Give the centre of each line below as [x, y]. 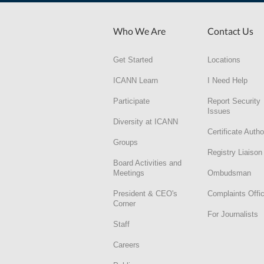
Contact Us [230, 31]
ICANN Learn [136, 80]
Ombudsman [229, 173]
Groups [126, 142]
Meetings [129, 173]
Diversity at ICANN [146, 121]
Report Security [234, 101]
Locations [224, 60]
